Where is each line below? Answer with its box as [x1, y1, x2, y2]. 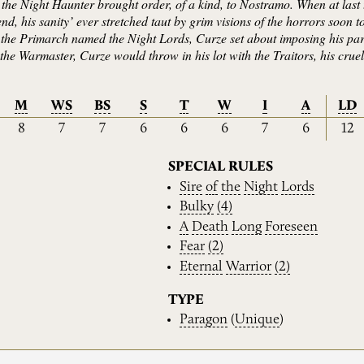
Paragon [180, 313, 228, 327]
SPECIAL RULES [168, 160, 274, 174]
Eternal [180, 259, 223, 274]
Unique [235, 313, 280, 327]
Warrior [226, 259, 272, 274]
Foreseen [265, 219, 318, 234]
